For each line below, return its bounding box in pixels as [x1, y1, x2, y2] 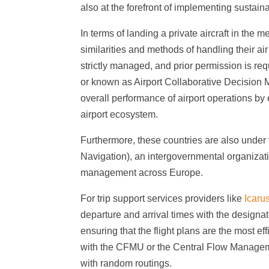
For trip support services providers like [80, 193, 245, 204]
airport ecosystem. [80, 109, 159, 120]
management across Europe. [80, 168, 204, 178]
